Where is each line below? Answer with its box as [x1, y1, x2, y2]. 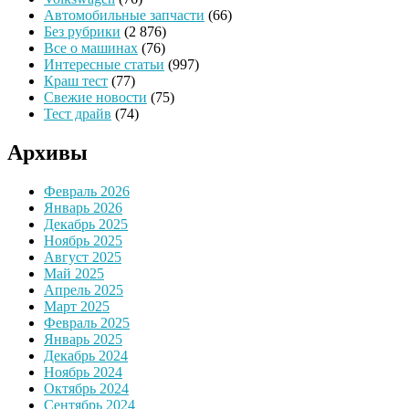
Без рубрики [44, 24, 121, 39]
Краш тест [44, 73, 108, 89]
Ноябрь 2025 [44, 232, 122, 248]
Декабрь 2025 [44, 215, 128, 232]
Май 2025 [44, 265, 104, 281]
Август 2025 [44, 248, 121, 265]
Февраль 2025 [44, 314, 130, 330]
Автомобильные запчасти [44, 7, 204, 23]
